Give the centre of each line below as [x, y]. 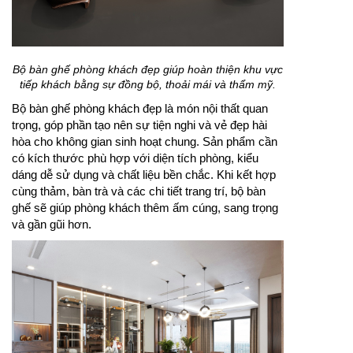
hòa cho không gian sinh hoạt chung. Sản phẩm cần [145, 141]
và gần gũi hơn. [52, 224]
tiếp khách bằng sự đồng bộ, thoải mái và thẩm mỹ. [148, 84]
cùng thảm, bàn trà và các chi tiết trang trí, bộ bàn [139, 191]
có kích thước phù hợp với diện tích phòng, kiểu [135, 158]
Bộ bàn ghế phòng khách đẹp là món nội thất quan [140, 108]
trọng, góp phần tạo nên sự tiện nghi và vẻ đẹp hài [139, 124]
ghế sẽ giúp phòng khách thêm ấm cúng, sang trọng [145, 207]
